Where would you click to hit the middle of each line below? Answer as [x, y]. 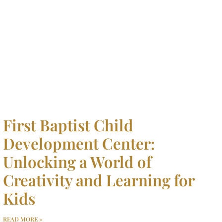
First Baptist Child [68, 125]
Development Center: [79, 143]
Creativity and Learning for [99, 180]
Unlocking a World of [77, 162]
